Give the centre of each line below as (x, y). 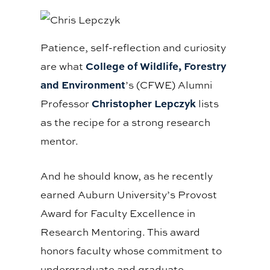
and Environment (83, 84)
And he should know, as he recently (127, 175)
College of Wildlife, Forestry (156, 65)
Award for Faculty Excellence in (118, 213)
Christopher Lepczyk (144, 103)
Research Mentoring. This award (121, 231)
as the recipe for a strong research (126, 122)
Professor (66, 103)
